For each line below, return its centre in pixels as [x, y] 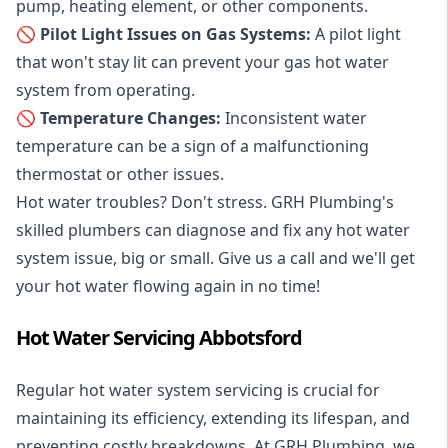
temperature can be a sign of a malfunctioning [192, 145]
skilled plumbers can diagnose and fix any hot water [213, 229]
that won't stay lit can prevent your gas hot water [202, 61]
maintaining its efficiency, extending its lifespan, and [213, 417]
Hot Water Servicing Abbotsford [159, 337]
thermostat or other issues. [120, 173]
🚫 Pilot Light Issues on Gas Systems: [163, 33]
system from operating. [105, 89]
